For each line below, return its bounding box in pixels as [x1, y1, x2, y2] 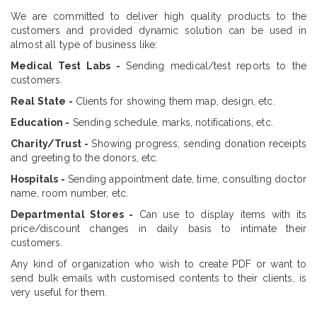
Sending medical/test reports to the [120, 60, 306, 71]
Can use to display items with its [133, 209, 306, 220]
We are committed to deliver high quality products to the [11, 11, 306, 22]
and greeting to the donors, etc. [11, 152, 158, 163]
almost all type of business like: [11, 39, 158, 50]
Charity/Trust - [11, 138, 88, 149]
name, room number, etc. [11, 188, 129, 199]
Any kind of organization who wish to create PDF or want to [11, 258, 306, 270]
